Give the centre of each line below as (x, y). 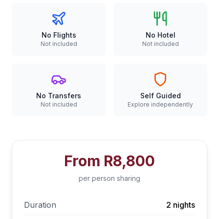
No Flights (59, 35)
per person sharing (109, 178)
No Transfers (59, 96)
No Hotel (160, 35)
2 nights (181, 205)
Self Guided (160, 96)
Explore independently (160, 104)
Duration (40, 205)
